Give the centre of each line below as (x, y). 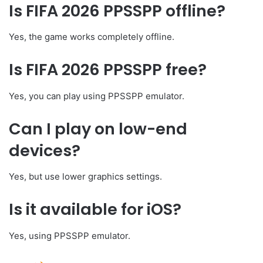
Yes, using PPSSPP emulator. (70, 235)
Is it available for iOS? (95, 210)
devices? (45, 150)
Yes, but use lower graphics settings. (85, 177)
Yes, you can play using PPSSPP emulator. (97, 96)
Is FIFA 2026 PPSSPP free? (108, 70)
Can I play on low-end (98, 129)
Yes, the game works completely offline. (92, 37)
